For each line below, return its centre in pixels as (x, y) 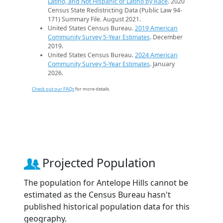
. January (162, 64)
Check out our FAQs (53, 89)
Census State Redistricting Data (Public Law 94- (115, 10)
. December (166, 37)
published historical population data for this (107, 206)
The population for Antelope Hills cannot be (106, 182)
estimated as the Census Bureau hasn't (97, 194)
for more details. (92, 89)
